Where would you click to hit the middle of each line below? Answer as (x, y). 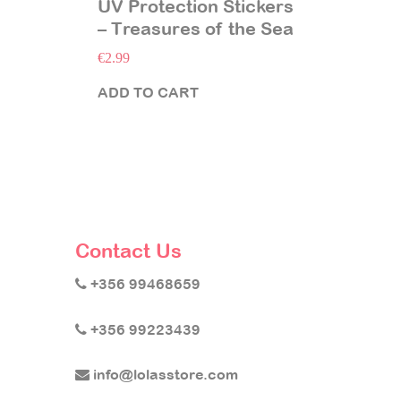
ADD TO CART (148, 92)
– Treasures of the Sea (196, 29)
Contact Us (128, 251)
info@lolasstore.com (164, 374)
